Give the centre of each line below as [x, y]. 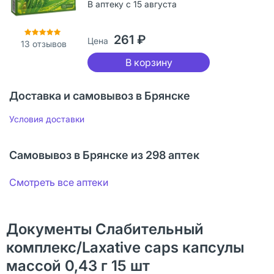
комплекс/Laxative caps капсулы [125, 247]
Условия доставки [47, 119]
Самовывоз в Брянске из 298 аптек [104, 155]
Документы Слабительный [105, 229]
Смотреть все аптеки [59, 182]
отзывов [48, 43]
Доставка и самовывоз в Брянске [100, 95]
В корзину [149, 62]
